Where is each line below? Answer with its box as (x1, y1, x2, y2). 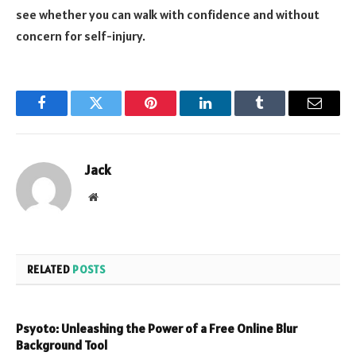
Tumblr (258, 107, 301, 122)
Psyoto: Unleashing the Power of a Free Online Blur (16, 320, 297, 337)
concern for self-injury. (16, 28, 145, 44)
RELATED (27, 262, 73, 277)
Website (97, 191, 133, 203)
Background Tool (16, 337, 107, 354)
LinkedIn (203, 107, 257, 122)
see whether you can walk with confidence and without (16, 6, 319, 23)
